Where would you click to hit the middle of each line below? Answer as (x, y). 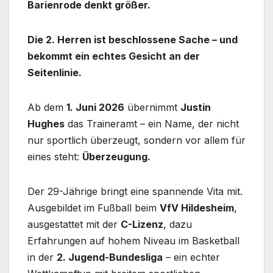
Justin (196, 108)
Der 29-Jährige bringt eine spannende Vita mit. (135, 192)
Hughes (46, 124)
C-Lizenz (142, 225)
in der (42, 257)
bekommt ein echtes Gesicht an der (114, 56)
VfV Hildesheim (197, 208)
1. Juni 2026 (95, 108)
